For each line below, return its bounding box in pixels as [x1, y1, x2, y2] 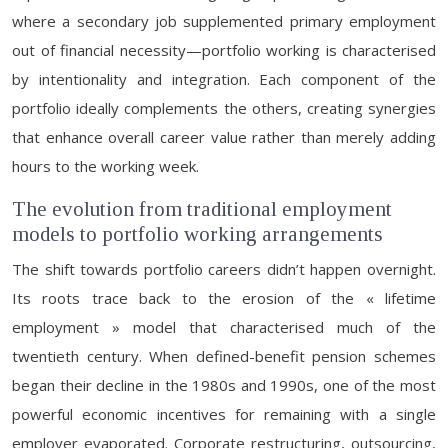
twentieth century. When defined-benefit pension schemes [12, 346, 436, 366]
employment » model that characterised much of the [12, 317, 436, 337]
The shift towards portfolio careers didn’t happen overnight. [12, 259, 436, 279]
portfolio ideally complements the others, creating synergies [12, 98, 436, 118]
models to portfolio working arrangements [12, 222, 383, 246]
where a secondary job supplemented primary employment [12, 11, 436, 31]
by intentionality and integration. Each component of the [12, 69, 436, 89]
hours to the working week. [12, 156, 199, 176]
